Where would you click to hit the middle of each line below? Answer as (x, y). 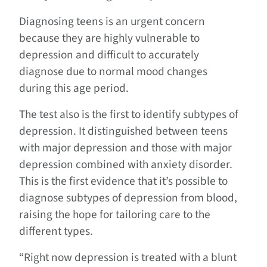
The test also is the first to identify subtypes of (129, 115)
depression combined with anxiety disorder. (126, 165)
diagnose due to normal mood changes (113, 72)
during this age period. (74, 89)
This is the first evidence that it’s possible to (123, 181)
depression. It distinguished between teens (123, 131)
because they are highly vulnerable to (109, 38)
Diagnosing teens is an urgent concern (112, 22)
